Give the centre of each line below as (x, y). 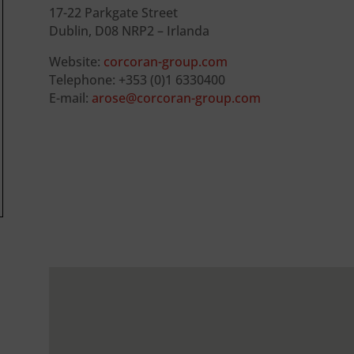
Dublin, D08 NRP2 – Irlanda (129, 30)
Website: (76, 61)
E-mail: (70, 98)
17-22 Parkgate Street (113, 12)
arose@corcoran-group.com (176, 98)
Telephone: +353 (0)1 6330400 (137, 79)
